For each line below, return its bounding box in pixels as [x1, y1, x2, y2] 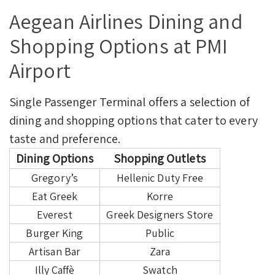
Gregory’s [31, 170, 78, 185]
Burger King [26, 225, 83, 240]
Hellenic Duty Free [116, 170, 204, 185]
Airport [9, 56, 71, 85]
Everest [36, 207, 73, 222]
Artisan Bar [28, 244, 81, 258]
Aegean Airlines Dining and [9, 7, 242, 36]
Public [145, 225, 175, 240]
